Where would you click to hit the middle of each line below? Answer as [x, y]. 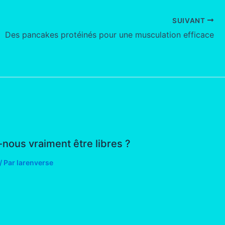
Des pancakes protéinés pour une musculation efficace [109, 35]
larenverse [35, 163]
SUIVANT [190, 20]
